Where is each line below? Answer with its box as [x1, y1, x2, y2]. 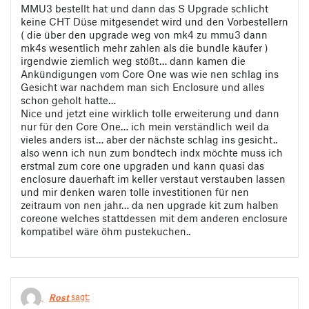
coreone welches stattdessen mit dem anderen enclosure [21, 212, 288, 225]
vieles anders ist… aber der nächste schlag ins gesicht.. [21, 133, 277, 146]
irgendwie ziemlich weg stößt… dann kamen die [21, 54, 246, 68]
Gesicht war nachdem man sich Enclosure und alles [21, 81, 264, 94]
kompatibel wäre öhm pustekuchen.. [21, 225, 190, 238]
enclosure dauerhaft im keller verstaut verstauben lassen [21, 172, 286, 186]
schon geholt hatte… [21, 94, 116, 107]
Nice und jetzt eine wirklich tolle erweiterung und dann [21, 107, 279, 120]
